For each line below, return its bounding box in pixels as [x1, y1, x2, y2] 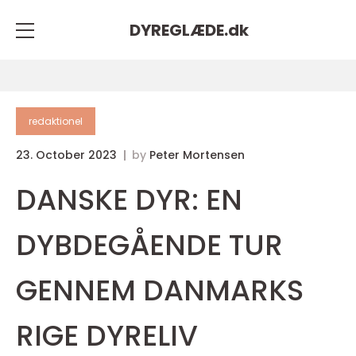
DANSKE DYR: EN [16, 180, 242, 220]
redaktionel [29, 114, 83, 128]
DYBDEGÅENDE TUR [16, 225, 283, 265]
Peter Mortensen [149, 147, 245, 163]
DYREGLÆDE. [130, 18, 228, 41]
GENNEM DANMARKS [16, 270, 304, 311]
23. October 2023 [16, 147, 120, 163]
